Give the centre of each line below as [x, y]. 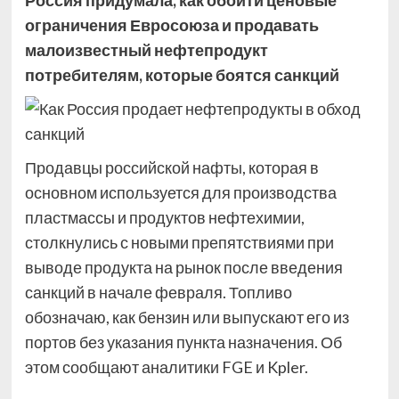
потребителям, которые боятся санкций [182, 75]
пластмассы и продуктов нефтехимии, [164, 217]
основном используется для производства [180, 192]
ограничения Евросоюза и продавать [171, 25]
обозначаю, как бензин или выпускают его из [187, 317]
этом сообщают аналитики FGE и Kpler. [166, 367]
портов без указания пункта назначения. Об [183, 342]
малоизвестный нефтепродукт [146, 50]
